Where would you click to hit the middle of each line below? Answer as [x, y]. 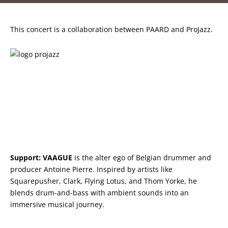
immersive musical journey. [57, 204]
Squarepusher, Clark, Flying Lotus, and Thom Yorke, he [104, 181]
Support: [25, 157]
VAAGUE [58, 157]
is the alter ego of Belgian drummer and [142, 157]
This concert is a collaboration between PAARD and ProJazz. [111, 29]
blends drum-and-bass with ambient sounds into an [99, 192]
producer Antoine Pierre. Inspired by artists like [91, 169]
